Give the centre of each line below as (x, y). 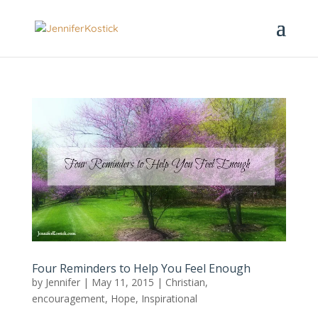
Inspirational (169, 298)
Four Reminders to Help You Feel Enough (141, 268)
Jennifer (62, 282)
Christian (185, 282)
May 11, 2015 (122, 282)
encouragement (68, 298)
